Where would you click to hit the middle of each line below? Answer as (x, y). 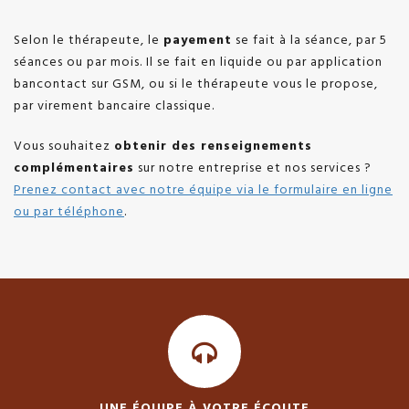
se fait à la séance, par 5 (309, 40)
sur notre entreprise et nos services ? (253, 168)
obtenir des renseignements (213, 146)
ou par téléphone (69, 212)
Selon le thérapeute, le (89, 40)
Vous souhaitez (64, 146)
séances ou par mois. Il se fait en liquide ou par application (198, 62)
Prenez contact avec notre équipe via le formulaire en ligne (203, 190)
